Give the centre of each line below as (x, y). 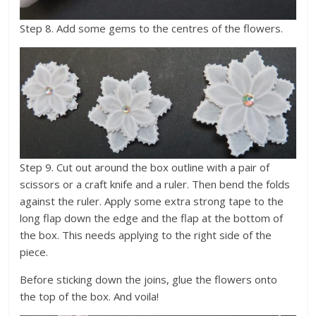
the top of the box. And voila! (90, 297)
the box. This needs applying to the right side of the (146, 235)
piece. (36, 252)
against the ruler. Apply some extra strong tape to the (152, 201)
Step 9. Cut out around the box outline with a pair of (145, 168)
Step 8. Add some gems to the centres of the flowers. (152, 29)
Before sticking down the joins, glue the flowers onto (149, 280)
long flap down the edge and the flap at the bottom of (152, 218)
